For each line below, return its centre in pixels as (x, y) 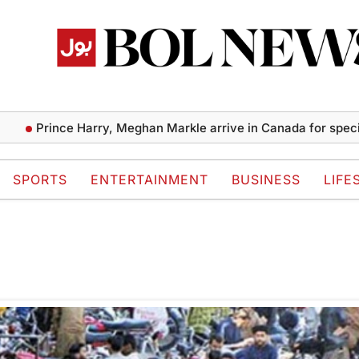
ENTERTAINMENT (149, 180)
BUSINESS (266, 180)
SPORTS (40, 180)
